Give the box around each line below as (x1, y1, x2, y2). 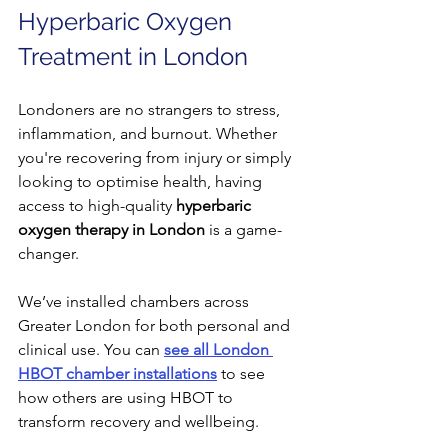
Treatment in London (18, 41, 248, 71)
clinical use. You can (18, 339, 164, 359)
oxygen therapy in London (18, 219, 205, 239)
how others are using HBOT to (18, 387, 237, 407)
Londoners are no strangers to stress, (18, 99, 284, 119)
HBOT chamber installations (18, 363, 217, 383)
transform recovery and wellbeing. (18, 411, 259, 431)
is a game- (205, 219, 282, 239)
